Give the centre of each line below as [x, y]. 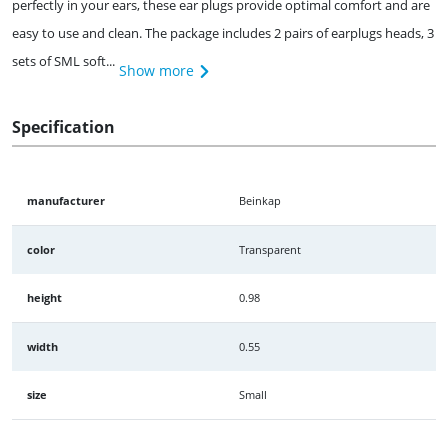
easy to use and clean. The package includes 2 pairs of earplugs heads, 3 [223, 32]
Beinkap [260, 200]
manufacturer [66, 200]
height [44, 297]
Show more [156, 70]
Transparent [270, 249]
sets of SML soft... [63, 60]
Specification [63, 126]
